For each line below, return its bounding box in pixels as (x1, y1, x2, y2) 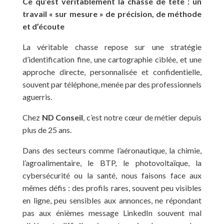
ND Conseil (41, 112, 83, 122)
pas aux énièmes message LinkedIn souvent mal (22, 207, 202, 217)
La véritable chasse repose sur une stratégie (22, 41, 202, 51)
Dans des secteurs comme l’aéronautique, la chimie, (22, 145, 202, 155)
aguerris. (22, 91, 52, 101)
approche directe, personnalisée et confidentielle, (22, 66, 202, 76)
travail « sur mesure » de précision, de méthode (22, 8, 202, 18)
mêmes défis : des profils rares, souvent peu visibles (22, 182, 202, 192)
